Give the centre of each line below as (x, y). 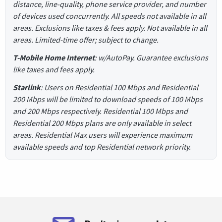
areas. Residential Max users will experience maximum (103, 135)
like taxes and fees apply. (54, 69)
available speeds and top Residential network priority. (102, 146)
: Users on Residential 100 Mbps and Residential (119, 87)
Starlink (27, 87)
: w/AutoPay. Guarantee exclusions (151, 57)
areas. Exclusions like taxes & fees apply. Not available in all (110, 28)
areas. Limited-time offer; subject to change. (86, 39)
